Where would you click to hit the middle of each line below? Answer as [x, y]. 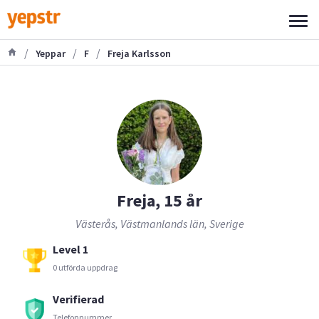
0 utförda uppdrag [85, 267]
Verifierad [78, 299]
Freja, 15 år [159, 200]
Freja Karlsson [139, 53]
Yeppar [51, 53]
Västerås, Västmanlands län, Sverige [159, 223]
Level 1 [70, 249]
